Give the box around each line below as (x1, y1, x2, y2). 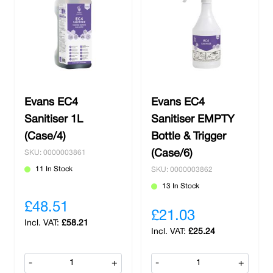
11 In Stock (35, 166, 73, 172)
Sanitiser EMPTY (151, 115, 235, 125)
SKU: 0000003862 (151, 166, 213, 173)
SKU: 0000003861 (24, 149, 86, 156)
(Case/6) (151, 149, 193, 159)
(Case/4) (24, 132, 66, 142)
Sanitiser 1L (24, 115, 83, 125)
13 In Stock (162, 183, 199, 190)
